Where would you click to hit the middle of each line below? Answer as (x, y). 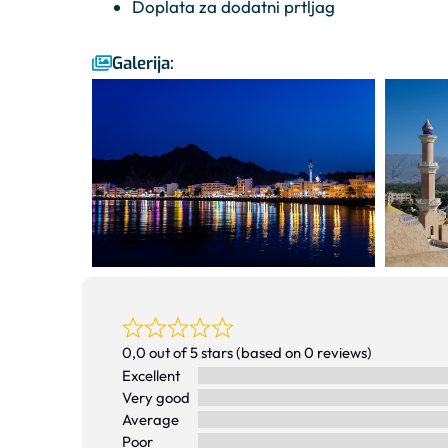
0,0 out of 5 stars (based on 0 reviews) (246, 352)
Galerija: (143, 64)
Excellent (151, 375)
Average (150, 419)
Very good (156, 397)
